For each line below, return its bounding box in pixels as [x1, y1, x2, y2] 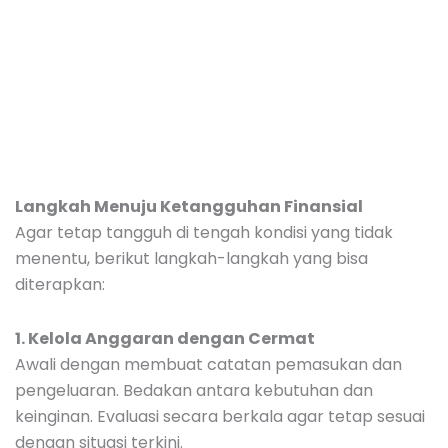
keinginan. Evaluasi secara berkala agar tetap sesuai [15, 404, 425, 428]
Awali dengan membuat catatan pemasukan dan [15, 352, 402, 376]
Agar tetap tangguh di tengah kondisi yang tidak [15, 220, 393, 244]
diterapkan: [15, 272, 105, 296]
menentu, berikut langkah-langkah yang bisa [15, 246, 368, 270]
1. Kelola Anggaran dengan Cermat [15, 326, 315, 350]
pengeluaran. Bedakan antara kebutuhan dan [15, 378, 373, 402]
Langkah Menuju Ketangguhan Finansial [15, 194, 363, 218]
